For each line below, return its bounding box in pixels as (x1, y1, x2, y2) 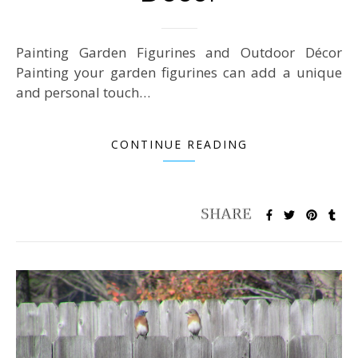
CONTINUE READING (110, 137, 248, 153)
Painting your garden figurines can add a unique (16, 63, 342, 82)
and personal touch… (16, 83, 150, 102)
